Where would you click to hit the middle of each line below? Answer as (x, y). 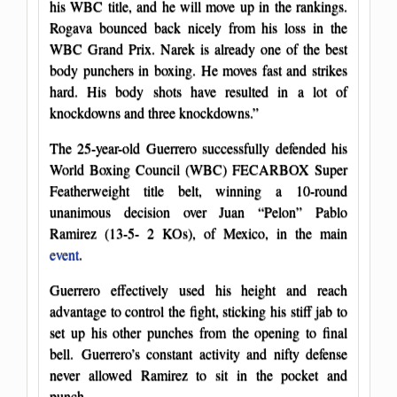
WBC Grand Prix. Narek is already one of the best (198, 49)
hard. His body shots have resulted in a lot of (198, 91)
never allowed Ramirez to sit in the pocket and (198, 375)
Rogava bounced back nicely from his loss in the (198, 27)
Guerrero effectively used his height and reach (198, 290)
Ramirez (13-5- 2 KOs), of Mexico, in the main (198, 233)
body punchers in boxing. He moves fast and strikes (198, 70)
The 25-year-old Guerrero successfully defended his (198, 148)
